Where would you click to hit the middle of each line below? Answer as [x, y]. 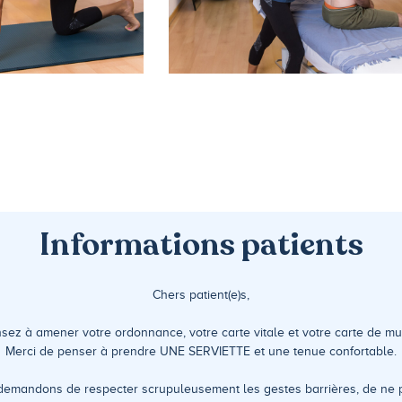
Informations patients [201, 245]
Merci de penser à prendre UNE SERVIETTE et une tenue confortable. [201, 351]
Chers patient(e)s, [201, 294]
